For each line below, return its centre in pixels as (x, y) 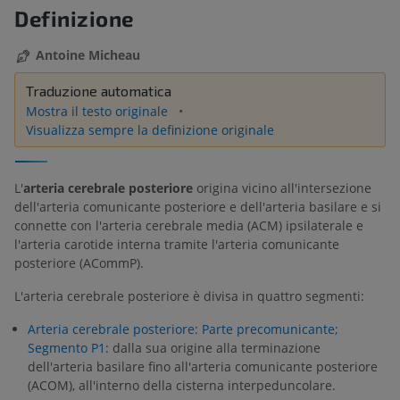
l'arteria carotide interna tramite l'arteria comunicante (177, 244)
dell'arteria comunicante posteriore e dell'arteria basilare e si (198, 206)
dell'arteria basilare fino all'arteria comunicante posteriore (203, 366)
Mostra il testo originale (99, 112)
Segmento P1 (67, 347)
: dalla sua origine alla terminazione (213, 347)
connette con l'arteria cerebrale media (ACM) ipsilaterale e (189, 225)
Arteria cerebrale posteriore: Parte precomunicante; (183, 329)
